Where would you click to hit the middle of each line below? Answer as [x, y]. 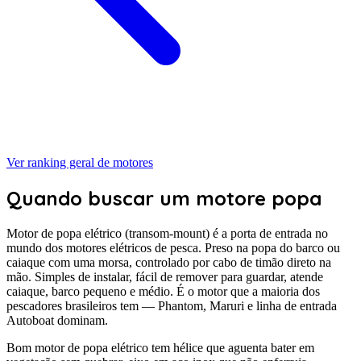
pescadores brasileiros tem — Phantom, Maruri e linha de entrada [172, 305]
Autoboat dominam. [57, 320]
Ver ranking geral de [60, 163]
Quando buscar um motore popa [164, 199]
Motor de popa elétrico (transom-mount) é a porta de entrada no [167, 233]
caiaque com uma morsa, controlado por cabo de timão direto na [169, 262]
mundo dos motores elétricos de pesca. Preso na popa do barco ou [173, 247]
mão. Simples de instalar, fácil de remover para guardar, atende [165, 276]
